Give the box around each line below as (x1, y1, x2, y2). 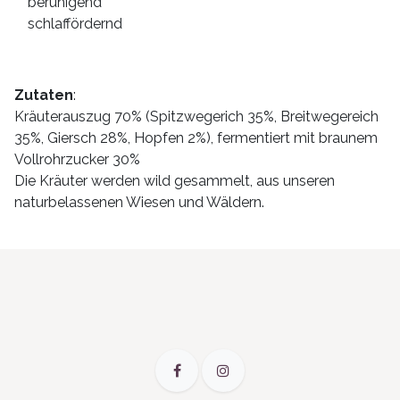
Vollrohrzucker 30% (14, 151, 140, 169)
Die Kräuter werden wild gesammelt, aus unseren (14, 172, 335, 190)
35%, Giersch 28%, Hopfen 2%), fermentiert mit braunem (14, 129, 378, 147)
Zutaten (14, 87, 73, 104)
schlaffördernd (28, 15, 122, 33)
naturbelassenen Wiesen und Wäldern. (14, 194, 264, 212)
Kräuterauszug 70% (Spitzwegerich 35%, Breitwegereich (14, 108, 379, 126)
